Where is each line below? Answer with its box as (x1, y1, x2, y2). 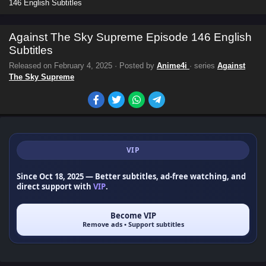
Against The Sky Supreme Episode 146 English (9, 31, 252, 43)
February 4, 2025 (54, 61, 112, 70)
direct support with (17, 181, 93, 192)
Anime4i (157, 61, 189, 70)
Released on (9, 61, 54, 70)
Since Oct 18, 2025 (17, 171, 84, 182)
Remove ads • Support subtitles (82, 220, 184, 229)
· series (189, 61, 217, 70)
